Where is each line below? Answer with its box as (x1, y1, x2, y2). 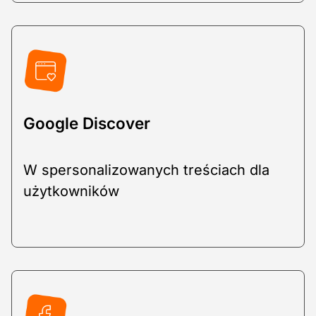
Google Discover (23, 113, 150, 133)
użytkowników (23, 182, 119, 200)
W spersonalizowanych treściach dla (23, 161, 269, 178)
